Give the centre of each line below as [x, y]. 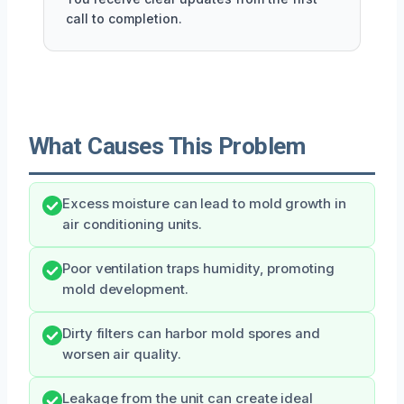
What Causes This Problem [167, 146]
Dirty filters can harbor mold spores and [191, 333]
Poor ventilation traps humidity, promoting [198, 268]
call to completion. [124, 18]
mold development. [125, 289]
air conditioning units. [133, 224]
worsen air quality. [122, 354]
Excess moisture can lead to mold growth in [204, 203]
